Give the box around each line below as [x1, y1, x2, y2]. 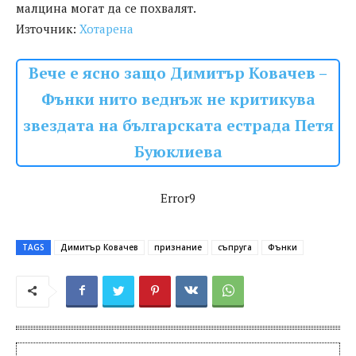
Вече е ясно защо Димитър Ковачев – [29, 63, 327, 84]
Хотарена [79, 21, 133, 37]
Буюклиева [133, 141, 222, 163]
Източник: [16, 21, 79, 37]
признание [154, 242, 202, 253]
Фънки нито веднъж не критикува [41, 89, 315, 110]
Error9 [161, 190, 195, 207]
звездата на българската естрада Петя [22, 115, 334, 137]
